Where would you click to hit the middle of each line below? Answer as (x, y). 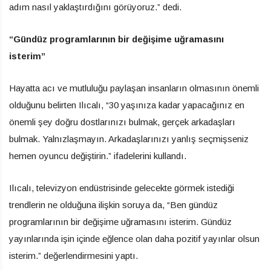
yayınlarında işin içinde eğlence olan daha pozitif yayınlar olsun (134, 238)
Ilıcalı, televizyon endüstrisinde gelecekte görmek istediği (122, 188)
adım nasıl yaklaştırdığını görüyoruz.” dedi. (95, 7)
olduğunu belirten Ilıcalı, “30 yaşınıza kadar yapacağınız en (127, 105)
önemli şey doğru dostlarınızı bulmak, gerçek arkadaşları (122, 122)
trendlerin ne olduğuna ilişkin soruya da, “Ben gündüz (113, 204)
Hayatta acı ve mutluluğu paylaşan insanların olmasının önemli (134, 88)
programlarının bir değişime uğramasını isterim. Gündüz (120, 221)
